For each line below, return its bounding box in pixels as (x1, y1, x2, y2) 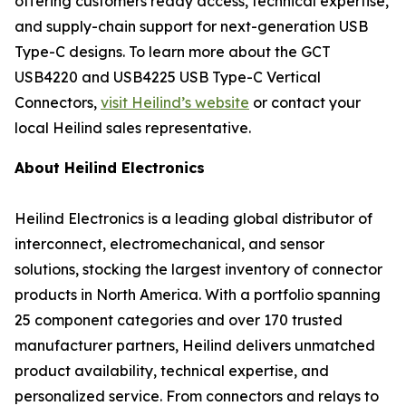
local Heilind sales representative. (14, 119, 251, 137)
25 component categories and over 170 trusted (14, 311, 343, 329)
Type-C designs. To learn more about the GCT (14, 43, 331, 61)
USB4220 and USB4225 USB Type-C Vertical (14, 68, 321, 86)
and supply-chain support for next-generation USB (14, 17, 368, 35)
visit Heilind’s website (101, 93, 249, 111)
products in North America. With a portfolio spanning (14, 285, 381, 304)
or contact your (249, 93, 361, 111)
